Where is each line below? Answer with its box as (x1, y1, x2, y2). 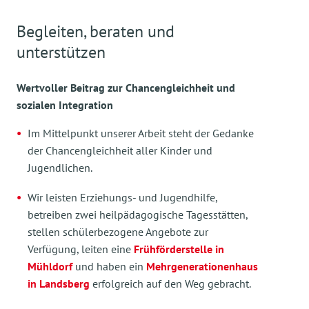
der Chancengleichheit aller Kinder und (28, 143, 212, 157)
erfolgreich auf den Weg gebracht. (90, 276, 251, 290)
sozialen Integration (17, 98, 113, 112)
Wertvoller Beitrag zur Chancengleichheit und (17, 81, 235, 94)
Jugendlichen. (28, 161, 92, 175)
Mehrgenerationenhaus (146, 259, 258, 273)
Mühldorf (28, 259, 75, 273)
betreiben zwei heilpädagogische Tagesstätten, (28, 207, 248, 221)
